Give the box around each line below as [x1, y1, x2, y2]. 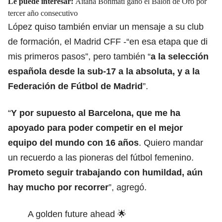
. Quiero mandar [139, 137, 203, 148]
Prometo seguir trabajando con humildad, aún [8, 167, 203, 177]
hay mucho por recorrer [8, 182, 109, 192]
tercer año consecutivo [8, 8, 78, 17]
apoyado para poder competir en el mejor [8, 122, 183, 133]
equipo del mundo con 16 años [8, 137, 139, 148]
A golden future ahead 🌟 [28, 209, 126, 219]
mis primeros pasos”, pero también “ [8, 51, 151, 61]
